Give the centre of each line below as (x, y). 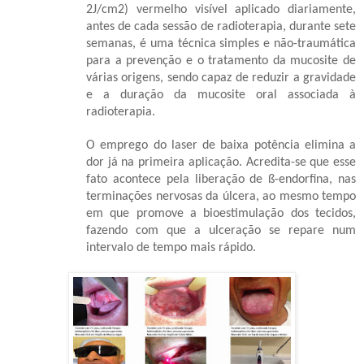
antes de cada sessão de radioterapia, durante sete (221, 26)
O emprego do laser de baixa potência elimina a (221, 145)
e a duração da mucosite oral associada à (221, 95)
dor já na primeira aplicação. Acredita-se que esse (221, 162)
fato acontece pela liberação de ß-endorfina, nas (221, 179)
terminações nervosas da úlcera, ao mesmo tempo (221, 196)
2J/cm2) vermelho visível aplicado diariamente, (221, 9)
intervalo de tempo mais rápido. (171, 247)
